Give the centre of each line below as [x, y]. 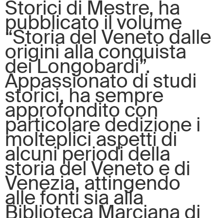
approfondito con [82, 110]
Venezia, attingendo [93, 183]
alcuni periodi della [88, 154]
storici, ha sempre [84, 95]
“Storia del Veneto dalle [108, 37]
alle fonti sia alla [74, 198]
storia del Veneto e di [98, 168]
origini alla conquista [96, 52]
